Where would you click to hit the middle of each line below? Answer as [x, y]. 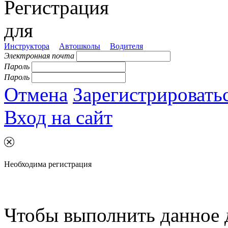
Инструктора [27, 46]
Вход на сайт [58, 118]
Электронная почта [39, 56]
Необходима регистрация [48, 164]
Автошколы [80, 46]
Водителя [126, 46]
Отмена [36, 95]
